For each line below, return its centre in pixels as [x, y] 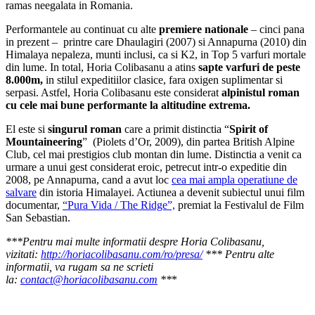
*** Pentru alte [238, 254]
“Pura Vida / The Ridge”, [119, 205]
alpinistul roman [261, 92]
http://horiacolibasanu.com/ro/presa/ [122, 254]
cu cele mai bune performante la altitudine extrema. [128, 105]
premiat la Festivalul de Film [239, 205]
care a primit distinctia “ [175, 129]
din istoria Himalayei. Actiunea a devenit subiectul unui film [171, 192]
